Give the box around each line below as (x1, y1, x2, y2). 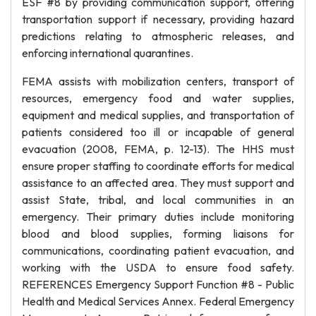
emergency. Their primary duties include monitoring (22, 209, 294, 224)
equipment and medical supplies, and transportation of (22, 108, 294, 122)
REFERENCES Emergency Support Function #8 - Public (22, 277, 294, 291)
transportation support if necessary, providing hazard (22, 12, 294, 26)
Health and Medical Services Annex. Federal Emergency (22, 294, 294, 308)
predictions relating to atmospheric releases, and (22, 29, 294, 43)
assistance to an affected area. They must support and (22, 176, 294, 190)
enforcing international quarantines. (22, 46, 193, 60)
